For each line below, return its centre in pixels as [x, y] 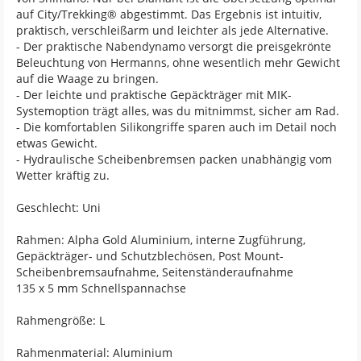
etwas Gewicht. [57, 143]
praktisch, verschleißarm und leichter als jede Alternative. [172, 31]
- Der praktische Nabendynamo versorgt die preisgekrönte [174, 47]
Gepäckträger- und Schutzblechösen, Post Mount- [150, 256]
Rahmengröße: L [60, 321]
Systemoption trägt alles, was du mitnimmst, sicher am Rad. [178, 111]
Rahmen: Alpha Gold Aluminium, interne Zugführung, [161, 240]
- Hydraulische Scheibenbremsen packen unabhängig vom [174, 160]
